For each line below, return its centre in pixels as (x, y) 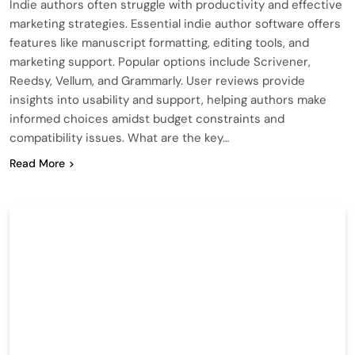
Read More (37, 163)
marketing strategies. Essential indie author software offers (175, 23)
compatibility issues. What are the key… (119, 137)
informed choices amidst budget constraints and (147, 118)
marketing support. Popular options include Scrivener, (160, 61)
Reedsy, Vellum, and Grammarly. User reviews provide (157, 80)
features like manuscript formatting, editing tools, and (159, 42)
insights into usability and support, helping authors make (168, 99)
